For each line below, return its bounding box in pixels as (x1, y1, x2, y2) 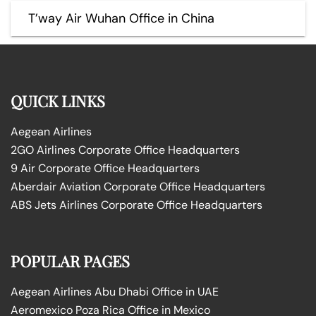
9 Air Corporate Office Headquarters (11, 160, 200, 176)
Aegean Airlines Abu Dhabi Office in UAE (11, 284, 219, 299)
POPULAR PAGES (11, 250, 130, 272)
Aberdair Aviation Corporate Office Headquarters (11, 178, 265, 194)
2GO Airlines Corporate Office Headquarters (11, 142, 240, 157)
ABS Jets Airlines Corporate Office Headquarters (11, 197, 262, 212)
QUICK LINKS (11, 90, 105, 111)
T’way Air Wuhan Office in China (28, 9, 214, 27)
